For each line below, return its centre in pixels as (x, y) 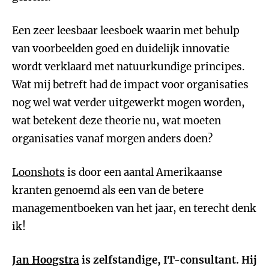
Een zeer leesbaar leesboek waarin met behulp (126, 31)
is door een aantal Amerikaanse (144, 172)
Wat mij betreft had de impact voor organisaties (130, 85)
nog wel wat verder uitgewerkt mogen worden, (128, 103)
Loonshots (38, 172)
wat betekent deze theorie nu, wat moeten (116, 121)
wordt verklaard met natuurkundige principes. (128, 67)
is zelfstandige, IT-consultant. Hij (168, 260)
